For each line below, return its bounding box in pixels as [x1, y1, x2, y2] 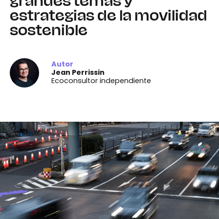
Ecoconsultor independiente [51, 76, 151, 86]
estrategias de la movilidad [10, 10, 207, 22]
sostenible [10, 24, 88, 37]
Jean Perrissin [51, 67, 105, 78]
